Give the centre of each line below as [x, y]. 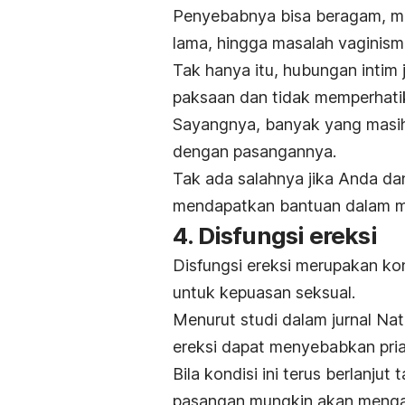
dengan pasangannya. [254, 151]
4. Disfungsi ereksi [275, 235]
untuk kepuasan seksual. [264, 292]
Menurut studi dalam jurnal [274, 319]
